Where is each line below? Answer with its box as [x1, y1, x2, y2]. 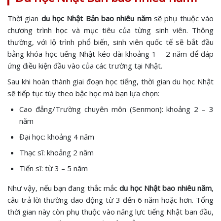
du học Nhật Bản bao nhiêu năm [41, 13, 151, 23]
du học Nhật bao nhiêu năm [119, 183, 212, 193]
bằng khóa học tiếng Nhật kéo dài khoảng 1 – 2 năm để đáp [7, 49, 214, 59]
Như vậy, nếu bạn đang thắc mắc [7, 183, 120, 193]
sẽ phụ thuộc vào [151, 13, 214, 23]
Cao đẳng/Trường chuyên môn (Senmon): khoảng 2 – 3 [19, 104, 214, 114]
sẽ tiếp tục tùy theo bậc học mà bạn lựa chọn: [7, 88, 159, 98]
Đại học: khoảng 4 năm [19, 132, 94, 142]
